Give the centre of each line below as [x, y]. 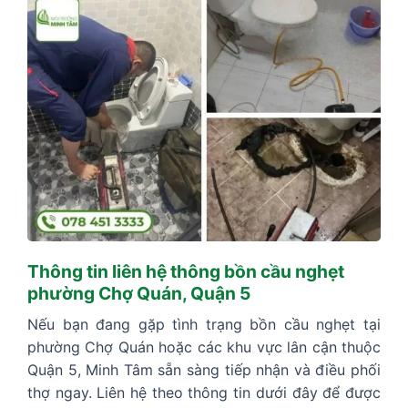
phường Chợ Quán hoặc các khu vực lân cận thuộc [204, 347]
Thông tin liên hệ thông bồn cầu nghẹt [186, 271]
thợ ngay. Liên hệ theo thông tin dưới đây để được [204, 392]
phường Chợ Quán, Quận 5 [139, 293]
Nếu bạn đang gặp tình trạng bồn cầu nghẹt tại [204, 324]
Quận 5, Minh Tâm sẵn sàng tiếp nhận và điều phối [204, 369]
